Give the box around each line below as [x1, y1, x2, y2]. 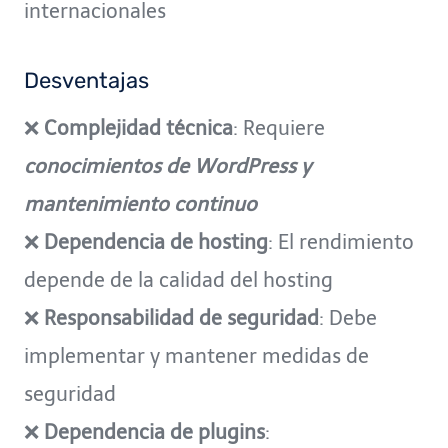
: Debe [319, 306, 377, 331]
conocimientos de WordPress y [24, 154, 311, 179]
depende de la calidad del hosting [24, 268, 333, 293]
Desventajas [24, 67, 149, 95]
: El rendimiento [268, 230, 414, 255]
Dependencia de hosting [44, 230, 268, 255]
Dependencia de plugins [44, 420, 265, 445]
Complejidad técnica [44, 116, 233, 141]
